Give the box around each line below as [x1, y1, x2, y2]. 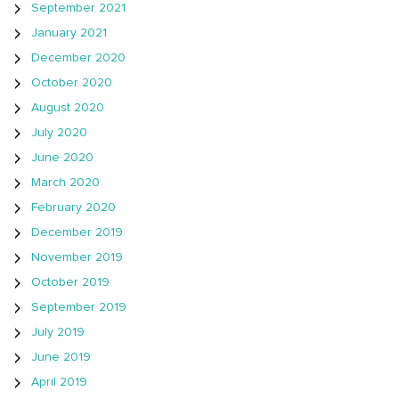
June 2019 [31, 350, 91, 363]
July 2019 [31, 325, 85, 338]
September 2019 [31, 300, 126, 313]
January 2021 [31, 26, 107, 39]
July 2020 [31, 126, 87, 139]
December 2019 [31, 225, 123, 239]
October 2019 [31, 275, 110, 289]
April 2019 [31, 375, 87, 388]
